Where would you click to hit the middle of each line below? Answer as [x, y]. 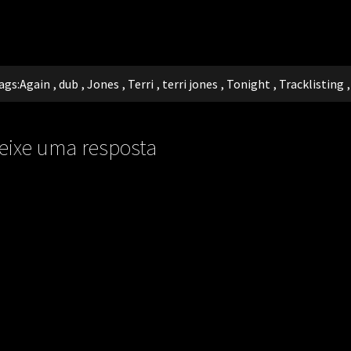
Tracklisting [311, 83]
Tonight [248, 83]
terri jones [190, 83]
